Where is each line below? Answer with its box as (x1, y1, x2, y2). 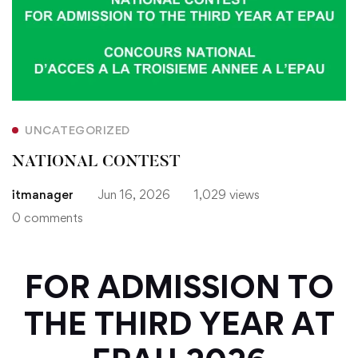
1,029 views (194, 186, 260, 202)
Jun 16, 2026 (97, 186, 170, 202)
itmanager (12, 186, 74, 202)
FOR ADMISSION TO (24, 267, 334, 306)
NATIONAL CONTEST (12, 153, 181, 170)
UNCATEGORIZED (25, 122, 130, 137)
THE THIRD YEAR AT (23, 304, 335, 343)
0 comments (12, 209, 83, 225)
